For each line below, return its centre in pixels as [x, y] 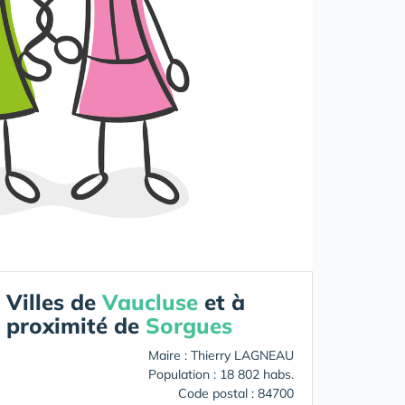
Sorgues [189, 326]
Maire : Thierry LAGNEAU [221, 356]
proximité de [76, 326]
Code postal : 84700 [236, 394]
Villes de [54, 302]
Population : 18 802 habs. [221, 375]
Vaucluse [150, 302]
